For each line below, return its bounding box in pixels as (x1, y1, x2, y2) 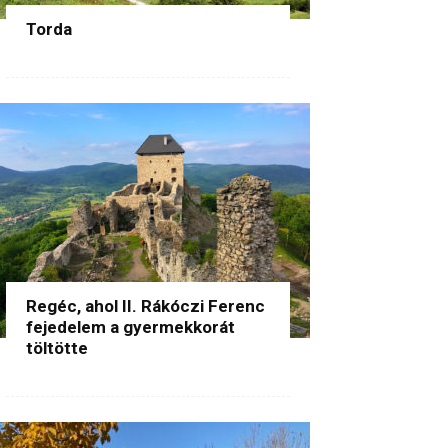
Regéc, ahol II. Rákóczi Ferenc (26, 295, 265, 316)
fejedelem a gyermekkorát (26, 316, 235, 337)
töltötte (26, 337, 88, 358)
